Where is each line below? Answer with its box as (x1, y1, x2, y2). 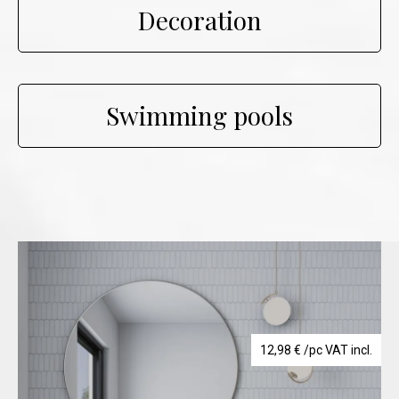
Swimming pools (106, 99, 293, 133)
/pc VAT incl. (301, 342, 372, 357)
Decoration (137, 4, 262, 37)
